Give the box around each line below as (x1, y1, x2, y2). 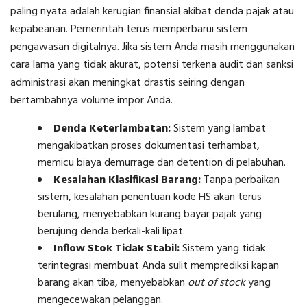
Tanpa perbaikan (201, 171, 280, 190)
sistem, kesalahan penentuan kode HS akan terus (38, 188, 262, 207)
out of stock (188, 274, 245, 293)
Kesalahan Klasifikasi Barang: (53, 171, 201, 190)
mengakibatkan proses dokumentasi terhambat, (38, 137, 260, 156)
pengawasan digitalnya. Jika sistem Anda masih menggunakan (10, 38, 295, 57)
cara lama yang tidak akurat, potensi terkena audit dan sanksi (10, 56, 293, 75)
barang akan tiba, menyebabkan (38, 274, 188, 293)
